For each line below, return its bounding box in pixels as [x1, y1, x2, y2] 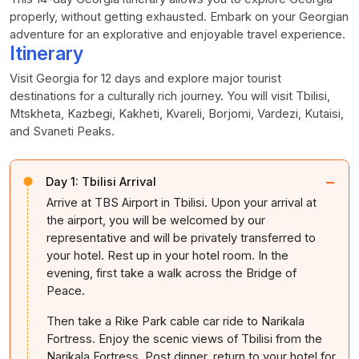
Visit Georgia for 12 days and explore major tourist [10, 71, 281, 86]
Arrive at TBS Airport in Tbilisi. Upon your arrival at [46, 195, 317, 210]
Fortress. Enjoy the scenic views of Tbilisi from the [46, 331, 322, 346]
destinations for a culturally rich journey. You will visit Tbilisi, [10, 88, 330, 103]
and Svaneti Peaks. [10, 123, 115, 139]
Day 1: [46, 174, 79, 188]
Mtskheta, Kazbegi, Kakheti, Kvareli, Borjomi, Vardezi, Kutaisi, [10, 106, 344, 121]
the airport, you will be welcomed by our [46, 212, 265, 228]
